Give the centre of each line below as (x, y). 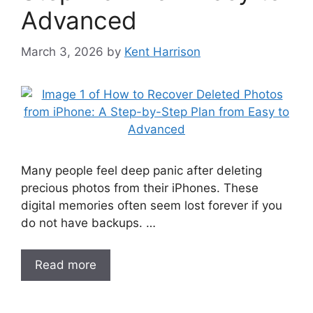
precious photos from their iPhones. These (140, 188)
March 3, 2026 (62, 51)
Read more (66, 265)
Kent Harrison (162, 51)
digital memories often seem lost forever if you (152, 205)
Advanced (79, 20)
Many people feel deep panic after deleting (141, 170)
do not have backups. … (88, 223)
